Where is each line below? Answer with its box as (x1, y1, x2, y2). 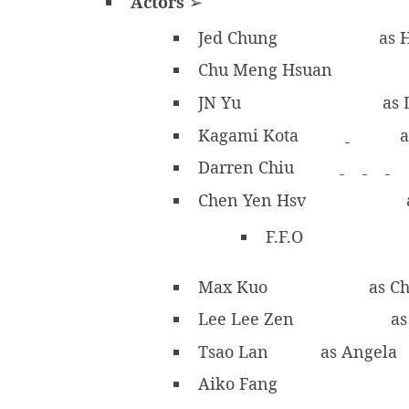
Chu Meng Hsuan (198, 58, 337, 81)
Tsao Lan (198, 341, 273, 363)
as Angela (316, 341, 397, 363)
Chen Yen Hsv (198, 189, 310, 212)
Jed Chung (198, 26, 282, 48)
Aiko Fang (198, 372, 282, 395)
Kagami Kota (198, 123, 303, 146)
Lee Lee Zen (198, 308, 294, 330)
